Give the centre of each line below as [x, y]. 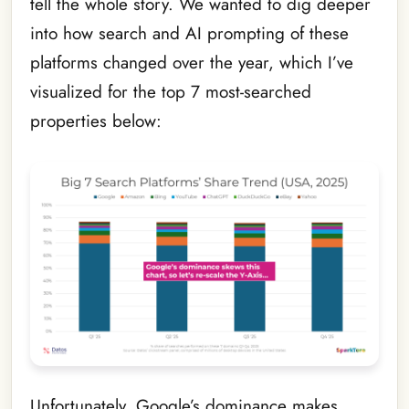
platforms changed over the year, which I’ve [192, 63]
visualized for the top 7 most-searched [171, 92]
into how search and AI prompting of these [189, 34]
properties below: [96, 121]
